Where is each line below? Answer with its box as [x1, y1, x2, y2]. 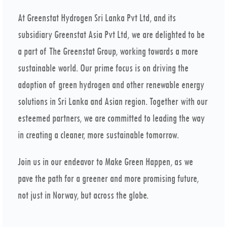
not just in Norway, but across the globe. [18, 189, 148, 201]
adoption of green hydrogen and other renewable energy [18, 79, 204, 91]
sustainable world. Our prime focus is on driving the [18, 62, 188, 74]
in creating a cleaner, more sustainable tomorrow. [18, 129, 179, 141]
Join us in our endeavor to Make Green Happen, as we [18, 156, 193, 168]
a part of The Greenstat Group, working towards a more [18, 45, 198, 57]
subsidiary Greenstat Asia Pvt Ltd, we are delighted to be [18, 28, 205, 41]
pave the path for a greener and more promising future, [18, 172, 199, 184]
